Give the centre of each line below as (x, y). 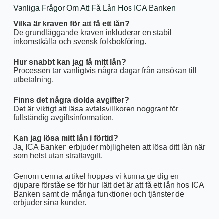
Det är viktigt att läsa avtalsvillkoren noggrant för (96, 109)
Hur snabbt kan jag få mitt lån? (69, 62)
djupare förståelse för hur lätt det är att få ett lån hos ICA (108, 185)
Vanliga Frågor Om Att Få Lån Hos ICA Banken (94, 8)
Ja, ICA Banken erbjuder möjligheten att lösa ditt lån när (109, 147)
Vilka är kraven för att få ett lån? (71, 24)
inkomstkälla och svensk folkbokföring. (79, 42)
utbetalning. (33, 80)
